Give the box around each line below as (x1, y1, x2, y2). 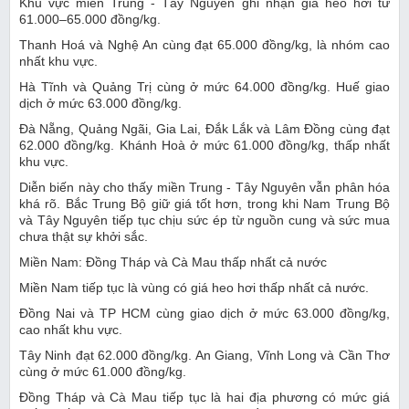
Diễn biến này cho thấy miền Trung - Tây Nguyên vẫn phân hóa (19, 179, 390, 194)
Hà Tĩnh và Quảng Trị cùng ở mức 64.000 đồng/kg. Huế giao (19, 79, 390, 94)
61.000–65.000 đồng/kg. (19, 11, 161, 26)
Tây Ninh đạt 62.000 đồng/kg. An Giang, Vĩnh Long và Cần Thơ (19, 347, 390, 362)
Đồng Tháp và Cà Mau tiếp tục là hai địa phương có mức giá (19, 389, 390, 404)
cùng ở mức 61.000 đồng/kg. (19, 363, 186, 379)
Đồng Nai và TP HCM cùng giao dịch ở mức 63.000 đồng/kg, (19, 305, 390, 320)
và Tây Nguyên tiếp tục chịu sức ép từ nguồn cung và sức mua (19, 212, 390, 227)
